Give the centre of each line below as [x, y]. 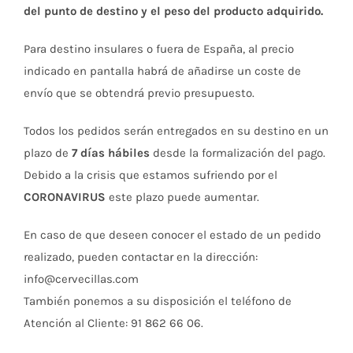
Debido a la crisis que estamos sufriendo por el [150, 175]
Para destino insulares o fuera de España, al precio [159, 49]
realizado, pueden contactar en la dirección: [141, 257]
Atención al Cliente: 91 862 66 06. [113, 323]
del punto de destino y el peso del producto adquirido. [173, 11]
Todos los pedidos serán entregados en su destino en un [176, 131]
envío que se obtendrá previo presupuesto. [139, 93]
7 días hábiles [111, 153]
